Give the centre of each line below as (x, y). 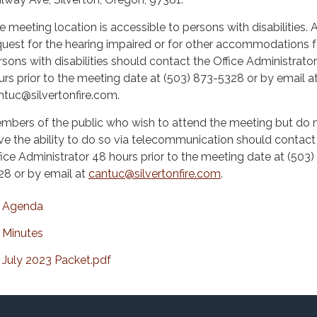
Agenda (23, 206)
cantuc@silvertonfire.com (155, 174)
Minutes (23, 233)
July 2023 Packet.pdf (57, 260)
